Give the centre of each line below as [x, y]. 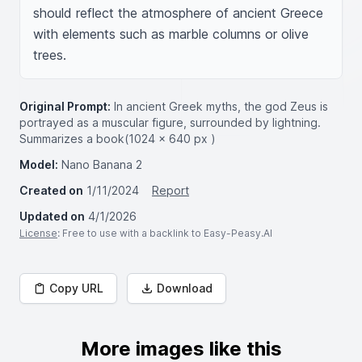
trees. [50, 55]
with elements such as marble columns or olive [171, 34]
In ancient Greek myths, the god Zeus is [221, 106]
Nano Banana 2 [102, 164]
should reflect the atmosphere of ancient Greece [178, 13]
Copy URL [76, 288]
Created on [51, 190]
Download [185, 288]
